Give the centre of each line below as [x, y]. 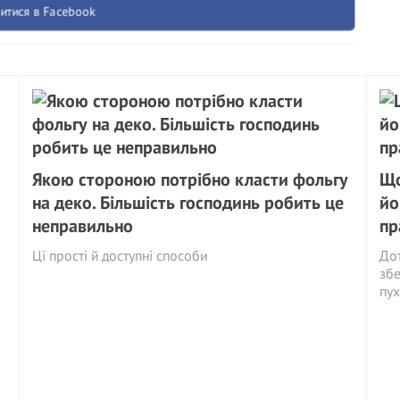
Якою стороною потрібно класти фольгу [191, 179]
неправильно [83, 225]
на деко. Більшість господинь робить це [188, 202]
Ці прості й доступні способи [120, 255]
